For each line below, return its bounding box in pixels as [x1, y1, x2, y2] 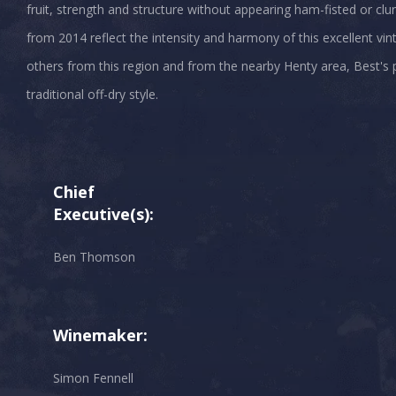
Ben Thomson [53, 248, 135, 266]
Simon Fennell [53, 369, 133, 387]
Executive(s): [53, 203, 154, 225]
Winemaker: [53, 324, 148, 346]
